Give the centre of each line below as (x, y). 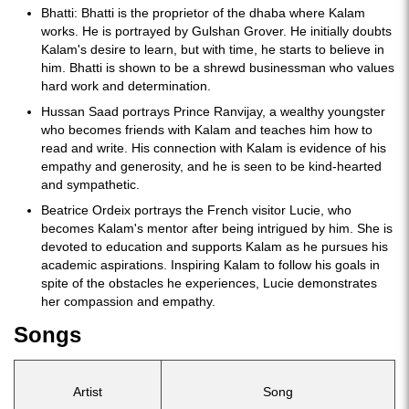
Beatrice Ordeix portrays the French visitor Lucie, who (196, 210)
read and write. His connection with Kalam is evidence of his (214, 147)
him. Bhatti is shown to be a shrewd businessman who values (218, 67)
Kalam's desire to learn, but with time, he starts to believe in (213, 49)
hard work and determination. (126, 85)
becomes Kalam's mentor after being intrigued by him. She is (217, 228)
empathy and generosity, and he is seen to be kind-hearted (211, 166)
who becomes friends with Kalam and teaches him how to (207, 129)
